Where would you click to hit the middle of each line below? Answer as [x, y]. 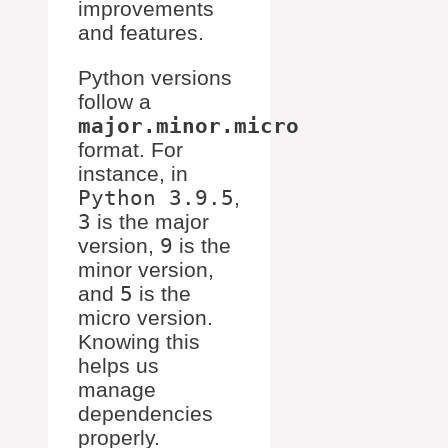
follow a [114, 102]
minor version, [146, 270]
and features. [141, 33]
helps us [118, 366]
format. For [130, 150]
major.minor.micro [188, 126]
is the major [150, 222]
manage [117, 390]
